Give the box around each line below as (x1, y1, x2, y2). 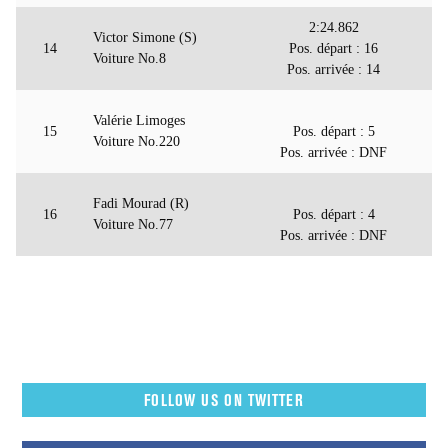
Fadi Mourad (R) (93, 196, 189, 212)
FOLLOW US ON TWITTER (144, 390, 304, 411)
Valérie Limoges (93, 113, 185, 129)
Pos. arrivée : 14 (287, 62, 380, 78)
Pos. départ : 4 (292, 207, 375, 223)
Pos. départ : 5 (292, 124, 375, 140)
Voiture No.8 (93, 51, 166, 67)
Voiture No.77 (93, 217, 173, 233)
